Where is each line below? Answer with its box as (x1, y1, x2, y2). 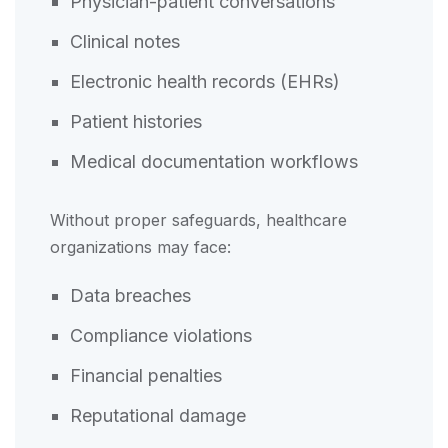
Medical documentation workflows (70, 150, 363, 172)
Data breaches (70, 284, 196, 306)
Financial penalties (70, 364, 227, 386)
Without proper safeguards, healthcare (50, 209, 347, 230)
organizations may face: (50, 236, 231, 257)
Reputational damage (70, 404, 251, 426)
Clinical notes (70, 30, 185, 52)
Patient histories (70, 110, 207, 132)
